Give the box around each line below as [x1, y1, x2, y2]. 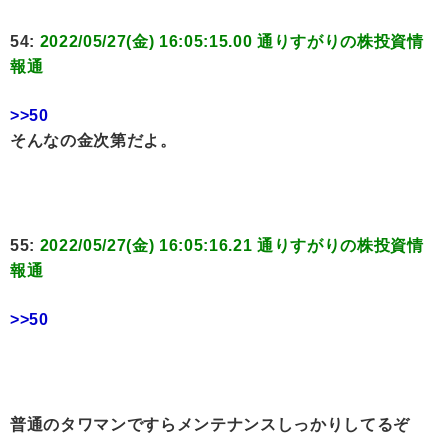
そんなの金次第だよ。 [10, 131, 177, 149]
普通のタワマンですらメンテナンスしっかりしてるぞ [10, 415, 410, 433]
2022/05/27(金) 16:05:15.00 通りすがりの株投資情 [39, 32, 424, 50]
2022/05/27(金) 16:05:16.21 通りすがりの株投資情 [39, 236, 424, 254]
